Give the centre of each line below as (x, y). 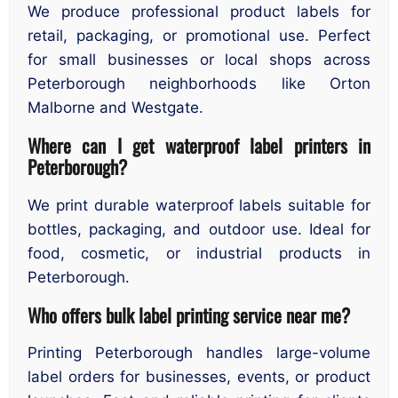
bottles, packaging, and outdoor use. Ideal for (199, 229)
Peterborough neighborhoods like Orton (199, 83)
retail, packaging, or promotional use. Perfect (199, 35)
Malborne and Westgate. (115, 107)
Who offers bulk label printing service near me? (189, 315)
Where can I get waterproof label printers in (199, 146)
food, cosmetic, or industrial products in (199, 253)
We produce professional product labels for (199, 11)
